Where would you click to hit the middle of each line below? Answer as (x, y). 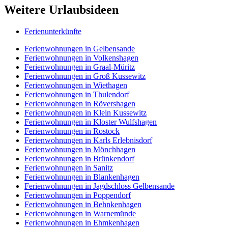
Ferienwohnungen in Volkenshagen (81, 58)
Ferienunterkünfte (53, 32)
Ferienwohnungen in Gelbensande (80, 49)
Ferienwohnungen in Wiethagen (76, 85)
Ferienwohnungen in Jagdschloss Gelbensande (99, 186)
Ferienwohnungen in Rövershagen (80, 104)
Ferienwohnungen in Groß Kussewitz (85, 76)
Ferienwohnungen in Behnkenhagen (83, 205)
